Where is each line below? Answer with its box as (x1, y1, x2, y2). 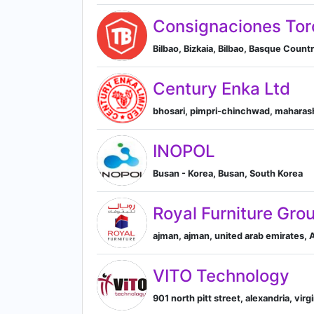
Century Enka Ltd (153, 78, 290, 99)
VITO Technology (153, 265, 289, 286)
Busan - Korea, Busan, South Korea (153, 168, 303, 179)
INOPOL (153, 140, 215, 161)
